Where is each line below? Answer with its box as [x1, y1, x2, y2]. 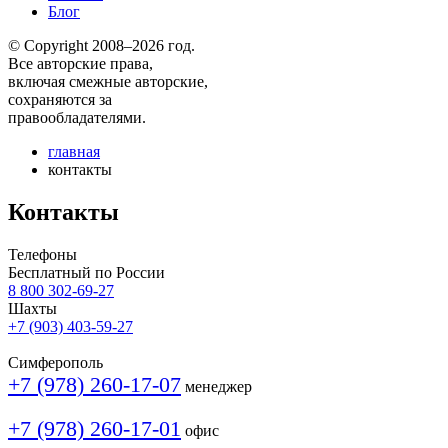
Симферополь [8, 353, 103, 371]
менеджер [185, 377, 252, 395]
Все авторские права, [8, 55, 153, 72]
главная [48, 143, 100, 160]
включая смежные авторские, [8, 73, 208, 90]
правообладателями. [8, 109, 146, 126]
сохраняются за [8, 91, 112, 108]
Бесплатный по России [8, 263, 165, 281]
